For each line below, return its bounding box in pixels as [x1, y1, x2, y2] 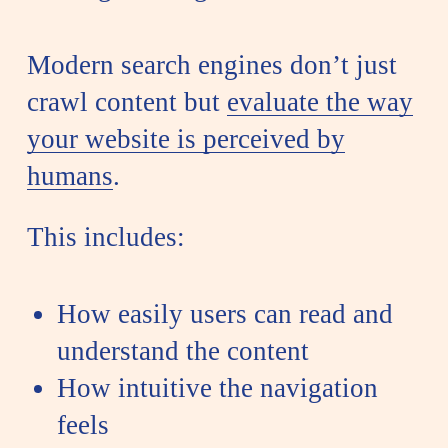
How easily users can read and [56, 299, 393, 330]
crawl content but [26, 86, 227, 117]
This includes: [26, 221, 185, 252]
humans [26, 160, 113, 191]
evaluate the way [226, 86, 413, 117]
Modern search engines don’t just [26, 49, 397, 80]
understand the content [56, 336, 309, 367]
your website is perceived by [26, 123, 345, 154]
